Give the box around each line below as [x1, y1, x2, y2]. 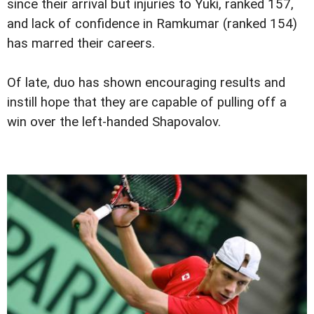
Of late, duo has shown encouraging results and [7, 75, 285, 91]
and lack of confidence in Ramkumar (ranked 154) [7, 16, 297, 32]
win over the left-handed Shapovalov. [7, 114, 221, 130]
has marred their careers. [7, 36, 155, 52]
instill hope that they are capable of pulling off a [7, 95, 287, 111]
